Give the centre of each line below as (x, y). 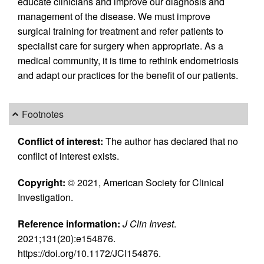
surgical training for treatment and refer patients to (121, 31)
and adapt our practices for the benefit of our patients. (128, 75)
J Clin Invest (147, 223)
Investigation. (45, 197)
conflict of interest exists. (68, 156)
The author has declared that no (171, 141)
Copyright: (42, 182)
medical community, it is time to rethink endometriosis (128, 61)
